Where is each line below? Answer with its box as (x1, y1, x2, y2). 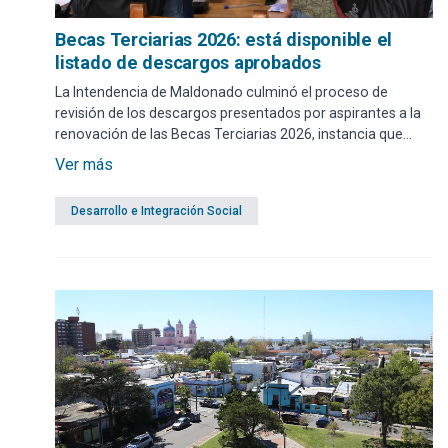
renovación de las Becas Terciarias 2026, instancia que (55, 125, 403, 142)
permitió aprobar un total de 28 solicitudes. (55, 146, 328, 163)
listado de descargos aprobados (55, 51, 321, 73)
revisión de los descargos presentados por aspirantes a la (55, 104, 421, 121)
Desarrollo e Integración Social (71, 203, 242, 218)
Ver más (55, 154, 113, 174)
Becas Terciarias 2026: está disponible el (55, 28, 393, 50)
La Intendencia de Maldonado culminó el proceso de (55, 83, 388, 100)
